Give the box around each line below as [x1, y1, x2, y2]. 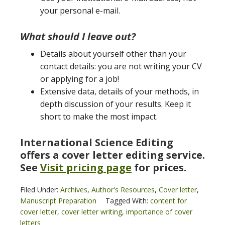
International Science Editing [20, 136, 173, 149]
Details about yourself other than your [40, 48, 186, 59]
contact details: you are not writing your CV [40, 61, 202, 72]
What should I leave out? [20, 30, 136, 43]
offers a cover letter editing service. [20, 148, 205, 162]
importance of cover [126, 207, 192, 216]
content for [150, 196, 187, 205]
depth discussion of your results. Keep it [40, 98, 191, 109]
